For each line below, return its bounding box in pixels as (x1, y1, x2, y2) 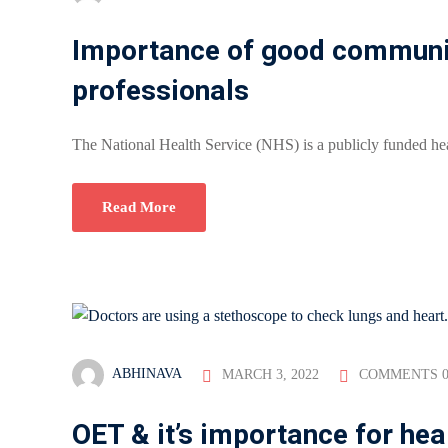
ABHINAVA (112, 366, 182, 382)
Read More (102, 198, 176, 215)
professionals (72, 70, 249, 112)
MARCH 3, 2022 (222, 366, 319, 382)
